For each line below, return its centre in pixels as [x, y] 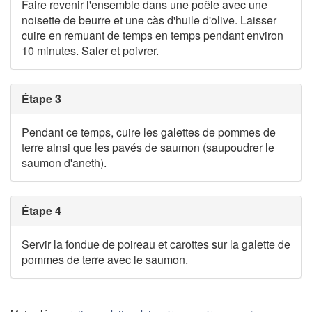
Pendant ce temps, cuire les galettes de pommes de [149, 132]
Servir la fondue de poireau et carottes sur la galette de [156, 244]
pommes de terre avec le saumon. [105, 260]
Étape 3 [41, 99]
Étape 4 [41, 211]
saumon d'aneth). [64, 163]
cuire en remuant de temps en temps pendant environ [153, 36]
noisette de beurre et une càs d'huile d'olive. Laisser [149, 20]
